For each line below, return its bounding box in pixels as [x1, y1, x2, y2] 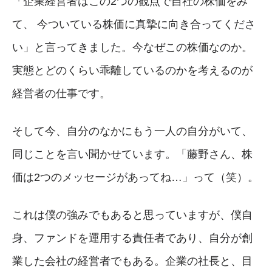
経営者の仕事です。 [12, 87, 110, 100]
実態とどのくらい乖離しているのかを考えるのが [12, 64, 253, 76]
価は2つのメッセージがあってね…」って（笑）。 [12, 171, 259, 183]
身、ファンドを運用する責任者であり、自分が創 [12, 231, 253, 244]
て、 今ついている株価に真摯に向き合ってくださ [12, 18, 256, 30]
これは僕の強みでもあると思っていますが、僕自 [12, 208, 253, 221]
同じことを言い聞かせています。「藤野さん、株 [12, 148, 253, 160]
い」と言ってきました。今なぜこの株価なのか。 [12, 41, 253, 53]
